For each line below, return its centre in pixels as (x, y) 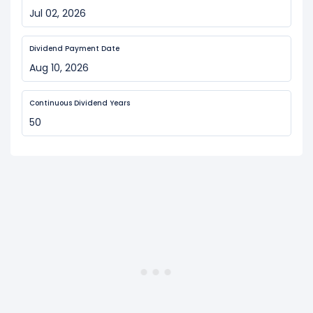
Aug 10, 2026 (59, 68)
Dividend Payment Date (74, 49)
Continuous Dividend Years (80, 103)
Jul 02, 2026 (58, 13)
